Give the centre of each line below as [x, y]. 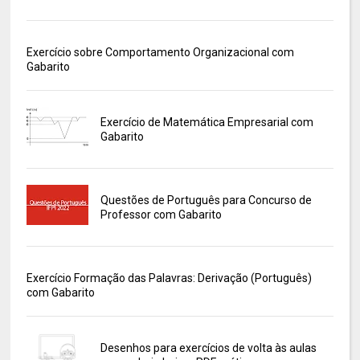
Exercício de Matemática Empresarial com [207, 123]
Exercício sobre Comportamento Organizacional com [161, 53]
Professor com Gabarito [161, 215]
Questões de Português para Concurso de [206, 200]
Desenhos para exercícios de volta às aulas [208, 348]
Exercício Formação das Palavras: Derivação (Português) [170, 278]
